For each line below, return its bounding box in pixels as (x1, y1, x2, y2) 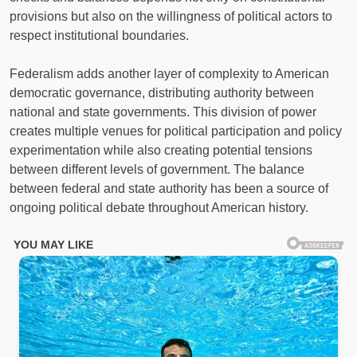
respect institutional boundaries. (10, 29, 189, 43)
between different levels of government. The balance (10, 163, 304, 177)
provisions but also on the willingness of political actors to (10, 10, 332, 24)
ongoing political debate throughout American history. (10, 201, 308, 215)
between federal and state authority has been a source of (10, 182, 328, 196)
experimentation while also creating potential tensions (10, 143, 312, 158)
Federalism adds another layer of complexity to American (10, 67, 329, 81)
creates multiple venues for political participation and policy (10, 124, 342, 139)
